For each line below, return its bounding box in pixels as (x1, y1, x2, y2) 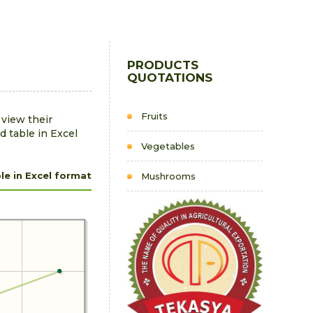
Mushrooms (141, 170, 196, 182)
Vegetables (141, 140, 196, 152)
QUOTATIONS (127, 71, 213, 85)
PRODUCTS (127, 58, 199, 72)
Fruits (141, 110, 168, 122)
